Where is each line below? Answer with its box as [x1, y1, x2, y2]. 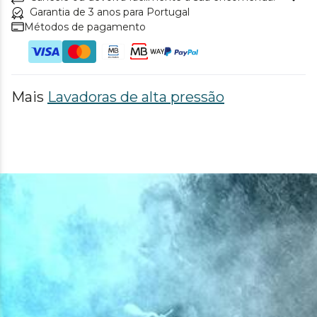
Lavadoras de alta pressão [47, 88, 224, 105]
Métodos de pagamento [24, 20, 146, 33]
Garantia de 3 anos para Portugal [30, 5, 190, 18]
